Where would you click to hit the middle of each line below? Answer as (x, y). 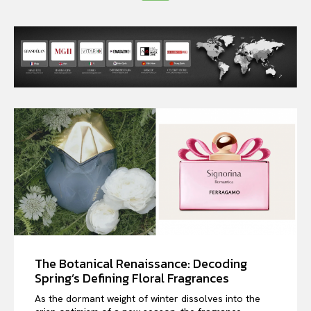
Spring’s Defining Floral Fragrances (132, 278)
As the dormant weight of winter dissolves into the (148, 299)
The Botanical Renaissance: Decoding (141, 264)
